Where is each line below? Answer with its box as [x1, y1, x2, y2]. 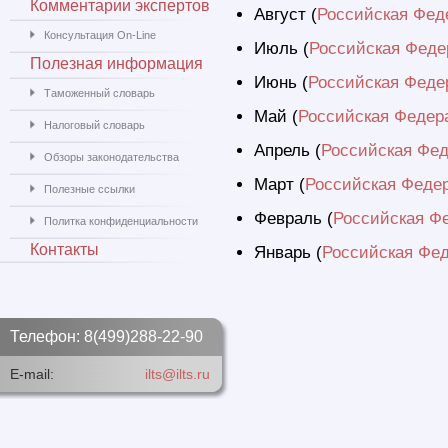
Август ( [254, 5, 317, 24]
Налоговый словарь [44, 119, 145, 131]
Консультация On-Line [44, 29, 156, 41]
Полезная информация [30, 55, 203, 72]
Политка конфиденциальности [44, 215, 198, 227]
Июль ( [254, 39, 309, 58]
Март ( [254, 175, 305, 194]
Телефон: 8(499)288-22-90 [10, 328, 203, 345]
